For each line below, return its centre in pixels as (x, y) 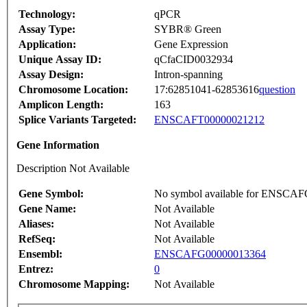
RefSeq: (37, 239)
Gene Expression (191, 45)
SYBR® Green (188, 29)
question (277, 90)
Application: (47, 45)
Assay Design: (51, 75)
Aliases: (36, 224)
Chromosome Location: (73, 90)
